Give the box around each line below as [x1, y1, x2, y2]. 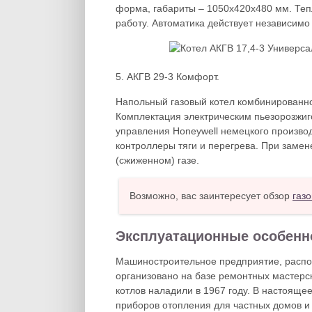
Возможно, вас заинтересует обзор [130, 190, 292, 201]
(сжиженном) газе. [116, 155, 199, 166]
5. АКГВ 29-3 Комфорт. [116, 71, 219, 82]
